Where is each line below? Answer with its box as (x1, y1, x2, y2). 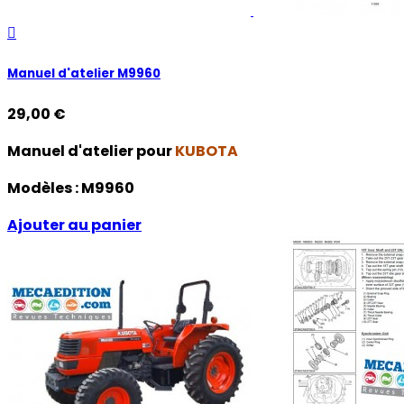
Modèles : (7, 177, 81, 198)
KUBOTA (175, 140, 238, 161)
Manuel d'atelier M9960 (7, 64, 161, 82)
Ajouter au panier (7, 214, 142, 235)
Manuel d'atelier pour (7, 140, 175, 161)
